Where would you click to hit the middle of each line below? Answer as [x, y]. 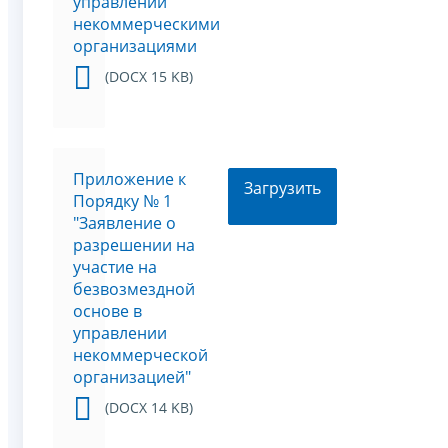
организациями [135, 46]
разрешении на [134, 245]
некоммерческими [146, 24]
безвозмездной [134, 289]
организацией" [132, 377]
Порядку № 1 [122, 201]
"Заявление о [124, 223]
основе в [107, 311]
